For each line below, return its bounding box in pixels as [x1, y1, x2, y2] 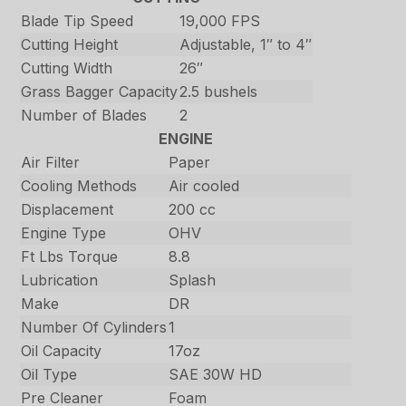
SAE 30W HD [169, 365, 263, 384]
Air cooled [169, 177, 240, 196]
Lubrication [21, 271, 99, 290]
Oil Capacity [21, 342, 102, 361]
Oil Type [21, 365, 78, 384]
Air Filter [21, 153, 81, 172]
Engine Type [21, 224, 107, 243]
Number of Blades [21, 106, 148, 125]
